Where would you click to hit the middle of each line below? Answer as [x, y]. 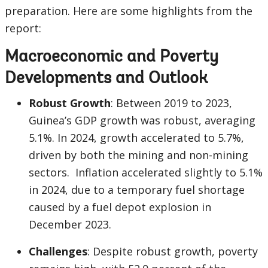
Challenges [58, 252]
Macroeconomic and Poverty [112, 58]
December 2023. [70, 225]
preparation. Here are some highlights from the [129, 11]
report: [23, 28]
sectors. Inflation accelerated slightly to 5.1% [146, 173]
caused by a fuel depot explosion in [120, 207]
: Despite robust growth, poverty [173, 252]
